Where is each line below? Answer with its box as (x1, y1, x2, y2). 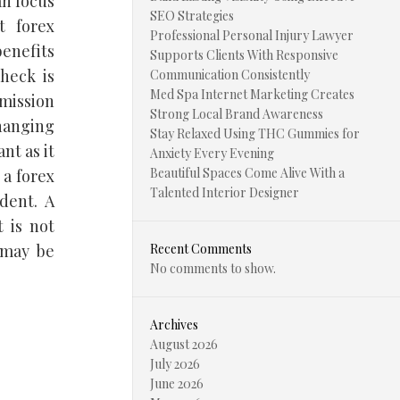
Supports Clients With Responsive (150, 46, 338, 63)
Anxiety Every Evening (150, 145, 274, 162)
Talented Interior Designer (150, 184, 299, 201)
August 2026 (150, 336, 218, 353)
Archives (150, 316, 198, 333)
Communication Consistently (150, 66, 310, 83)
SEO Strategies (150, 7, 234, 24)
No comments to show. (150, 260, 276, 277)
